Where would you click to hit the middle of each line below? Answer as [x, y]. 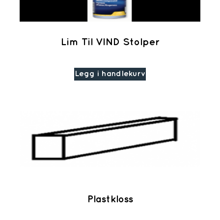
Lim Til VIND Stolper [110, 42]
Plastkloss [110, 200]
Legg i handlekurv [110, 74]
